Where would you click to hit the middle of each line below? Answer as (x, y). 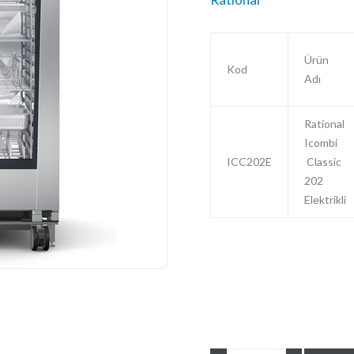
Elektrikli (325, 199)
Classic (323, 161)
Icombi (321, 142)
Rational (324, 123)
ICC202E (249, 161)
